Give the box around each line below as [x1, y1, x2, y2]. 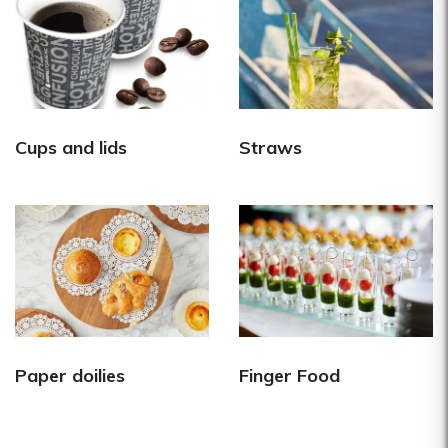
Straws [239, 135, 302, 159]
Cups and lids [15, 135, 127, 159]
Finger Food [239, 363, 340, 387]
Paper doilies [15, 363, 125, 387]
